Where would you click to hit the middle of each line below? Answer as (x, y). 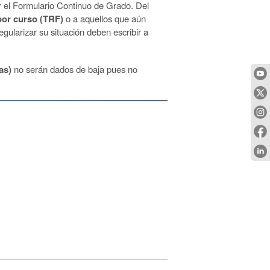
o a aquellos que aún (106, 19)
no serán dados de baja (58, 69)
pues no (121, 69)
